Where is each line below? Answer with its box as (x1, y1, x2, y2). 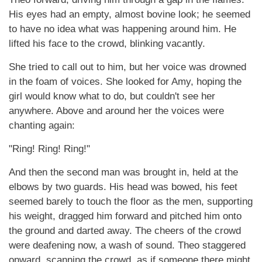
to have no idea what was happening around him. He (9, 23, 236, 35)
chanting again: (9, 120, 75, 131)
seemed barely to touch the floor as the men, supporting (9, 196, 253, 207)
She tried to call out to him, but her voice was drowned (9, 61, 246, 73)
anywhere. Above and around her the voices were (9, 105, 224, 116)
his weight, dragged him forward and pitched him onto (9, 211, 242, 222)
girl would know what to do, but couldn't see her (9, 91, 215, 102)
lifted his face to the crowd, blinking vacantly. (9, 38, 205, 49)
